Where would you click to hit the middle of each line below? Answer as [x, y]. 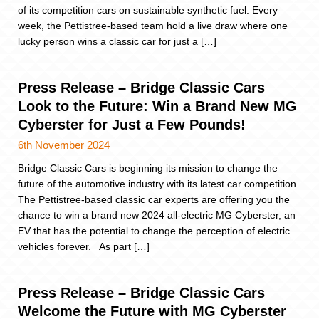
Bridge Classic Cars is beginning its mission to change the [148, 168]
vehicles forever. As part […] [84, 247]
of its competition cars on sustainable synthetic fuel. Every [148, 10]
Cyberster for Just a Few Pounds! [132, 125]
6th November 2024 [64, 145]
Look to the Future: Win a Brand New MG [157, 106]
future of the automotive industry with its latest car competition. [158, 184]
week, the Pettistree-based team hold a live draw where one [153, 25]
